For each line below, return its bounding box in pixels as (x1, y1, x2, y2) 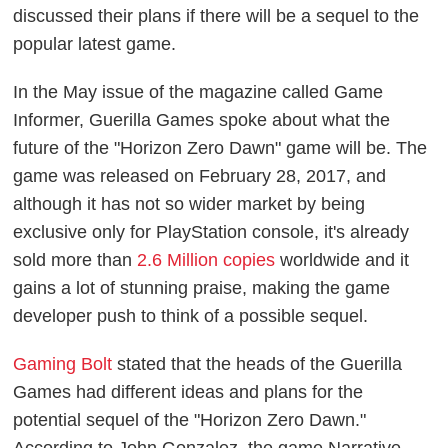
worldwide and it (275, 249, 410, 270)
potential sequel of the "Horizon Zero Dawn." (13, 409, 367, 430)
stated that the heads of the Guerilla (112, 353, 403, 374)
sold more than (13, 249, 138, 270)
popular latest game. (13, 33, 177, 54)
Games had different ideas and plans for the (13, 381, 364, 402)
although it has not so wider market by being (13, 193, 366, 214)
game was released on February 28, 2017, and (13, 165, 387, 186)
